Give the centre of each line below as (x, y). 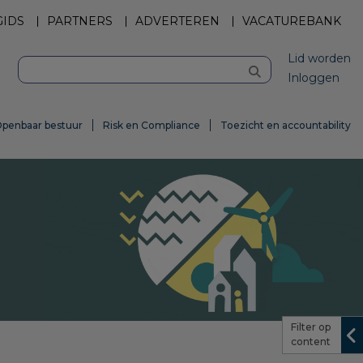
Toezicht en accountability (286, 125)
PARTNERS (80, 21)
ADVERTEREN (177, 21)
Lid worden (319, 58)
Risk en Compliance (152, 125)
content (311, 342)
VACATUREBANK (292, 21)
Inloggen (314, 78)
